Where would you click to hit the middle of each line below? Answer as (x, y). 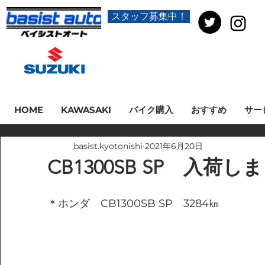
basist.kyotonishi (108, 146)
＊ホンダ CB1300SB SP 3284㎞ (133, 203)
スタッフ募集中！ (149, 16)
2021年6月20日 (174, 146)
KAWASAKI (86, 110)
